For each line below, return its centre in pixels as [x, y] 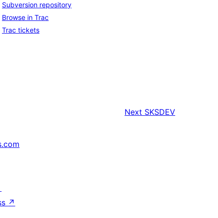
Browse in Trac [25, 18]
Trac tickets [21, 30]
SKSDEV [160, 112]
